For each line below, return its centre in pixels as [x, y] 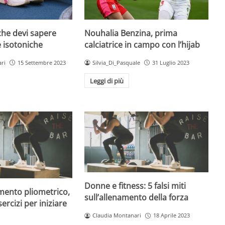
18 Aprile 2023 [172, 215]
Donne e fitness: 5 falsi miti [135, 186]
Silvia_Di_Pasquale [117, 62]
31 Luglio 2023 [171, 62]
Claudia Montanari [117, 215]
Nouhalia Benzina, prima [131, 33]
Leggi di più [107, 81]
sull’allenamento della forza [137, 198]
